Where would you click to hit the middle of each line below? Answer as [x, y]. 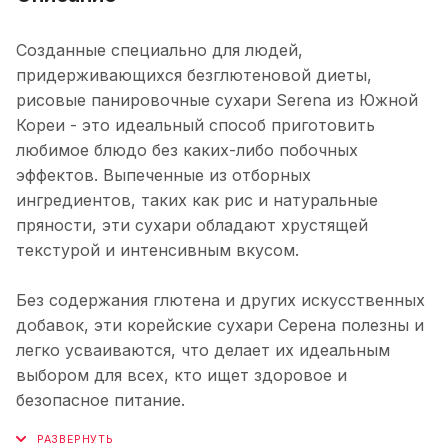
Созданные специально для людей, [159, 49]
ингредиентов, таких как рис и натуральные [197, 199]
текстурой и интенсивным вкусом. [157, 249]
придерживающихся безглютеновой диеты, [194, 74]
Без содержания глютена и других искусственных [220, 299]
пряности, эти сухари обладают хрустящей [192, 224]
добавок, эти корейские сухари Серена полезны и [220, 324]
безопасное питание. [100, 399]
